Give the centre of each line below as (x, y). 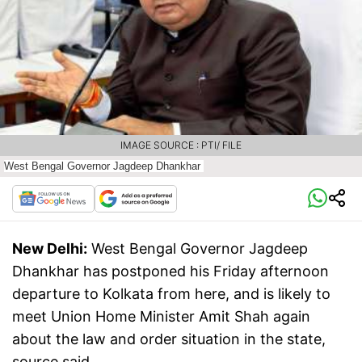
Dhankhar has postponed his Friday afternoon (170, 271)
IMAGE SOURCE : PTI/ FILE (181, 145)
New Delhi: (50, 249)
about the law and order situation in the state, (169, 339)
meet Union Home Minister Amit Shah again (161, 317)
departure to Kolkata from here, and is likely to (171, 294)
